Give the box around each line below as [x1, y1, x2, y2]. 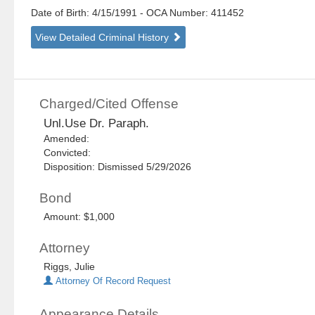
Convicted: [44, 147, 97, 159]
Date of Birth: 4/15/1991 [31, 7, 141, 19]
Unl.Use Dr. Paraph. [44, 117, 150, 131]
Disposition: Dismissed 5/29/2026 [44, 161, 192, 173]
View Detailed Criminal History [35, 32, 172, 44]
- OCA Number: [140, 7, 209, 19]
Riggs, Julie [44, 261, 96, 273]
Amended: [44, 133, 96, 145]
